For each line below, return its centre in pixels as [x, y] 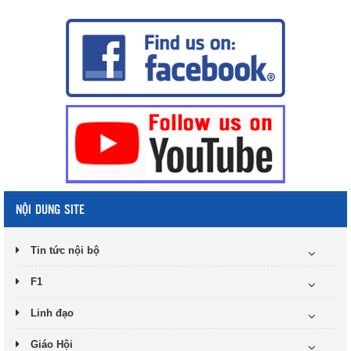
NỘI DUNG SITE [50, 209]
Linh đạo [52, 313]
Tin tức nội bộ [65, 250]
